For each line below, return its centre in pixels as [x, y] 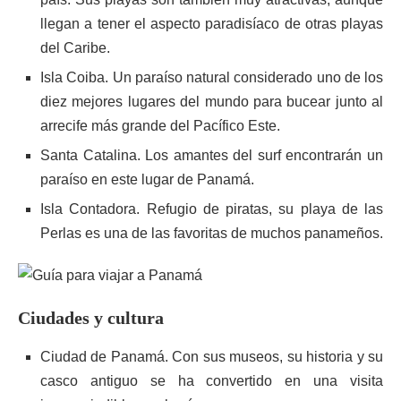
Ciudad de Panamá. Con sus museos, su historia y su [212, 357]
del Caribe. [75, 48]
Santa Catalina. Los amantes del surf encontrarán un [212, 155]
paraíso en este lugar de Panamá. [147, 179]
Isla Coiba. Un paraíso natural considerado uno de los [212, 77]
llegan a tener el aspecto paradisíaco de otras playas [212, 24]
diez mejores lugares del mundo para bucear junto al [212, 102]
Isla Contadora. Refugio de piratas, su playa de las [212, 209]
